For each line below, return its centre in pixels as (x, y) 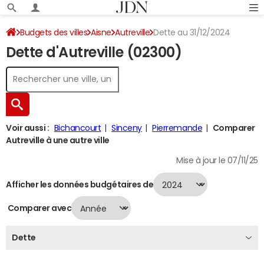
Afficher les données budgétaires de (80, 184)
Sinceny (127, 128)
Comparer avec (39, 208)
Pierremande (177, 128)
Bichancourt (77, 128)
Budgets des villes (54, 32)
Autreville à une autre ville (58, 140)
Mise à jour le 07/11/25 (217, 160)
